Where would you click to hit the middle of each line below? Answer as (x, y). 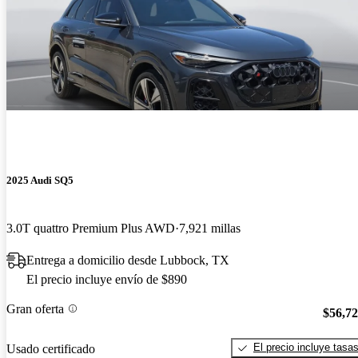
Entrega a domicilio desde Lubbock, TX (128, 260)
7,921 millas (210, 228)
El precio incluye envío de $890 (107, 279)
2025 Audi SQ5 (40, 181)
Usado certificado (51, 348)
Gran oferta (35, 308)
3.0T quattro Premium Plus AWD (91, 228)
